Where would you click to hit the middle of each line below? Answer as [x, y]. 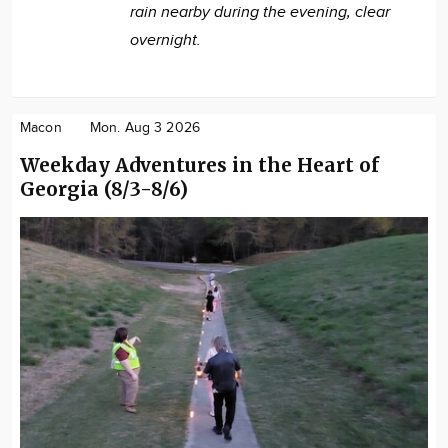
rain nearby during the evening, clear [260, 12]
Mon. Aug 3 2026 [144, 127]
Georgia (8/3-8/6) [104, 188]
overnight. [165, 40]
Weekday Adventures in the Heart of [199, 164]
